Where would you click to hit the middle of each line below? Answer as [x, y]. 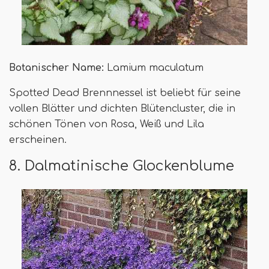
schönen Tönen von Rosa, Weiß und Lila [107, 124]
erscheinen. [38, 140]
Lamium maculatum [154, 68]
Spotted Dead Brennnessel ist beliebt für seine [125, 93]
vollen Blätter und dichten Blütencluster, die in [122, 108]
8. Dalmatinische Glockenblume [122, 165]
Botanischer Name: [56, 68]
